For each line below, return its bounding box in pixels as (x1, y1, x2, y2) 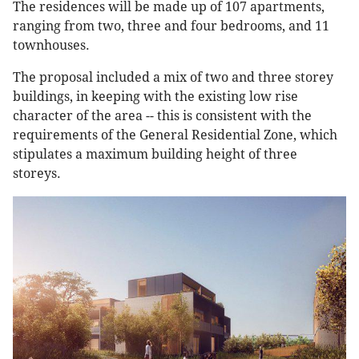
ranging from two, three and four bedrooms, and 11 (13, 18, 329, 34)
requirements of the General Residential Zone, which (13, 127, 337, 143)
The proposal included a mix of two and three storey (13, 70, 333, 86)
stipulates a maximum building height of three (13, 147, 297, 163)
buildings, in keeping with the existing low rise (13, 89, 298, 105)
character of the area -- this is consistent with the (13, 108, 312, 124)
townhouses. (13, 38, 90, 54)
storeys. (13, 166, 61, 182)
